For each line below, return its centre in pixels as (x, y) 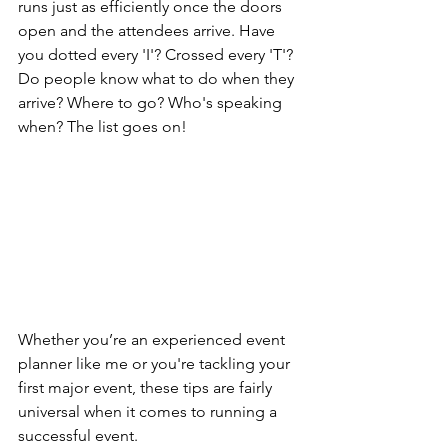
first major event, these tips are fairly (147, 388)
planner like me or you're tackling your (156, 364)
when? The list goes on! (102, 126)
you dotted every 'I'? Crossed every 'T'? (157, 54)
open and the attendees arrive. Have (148, 30)
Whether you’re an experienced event (153, 340)
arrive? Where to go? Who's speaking (152, 102)
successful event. (78, 436)
